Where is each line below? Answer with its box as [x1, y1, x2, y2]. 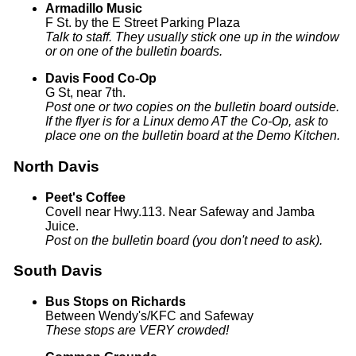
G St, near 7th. [44, 86, 126, 100]
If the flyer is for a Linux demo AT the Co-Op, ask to [44, 114, 328, 129]
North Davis [13, 157, 99, 175]
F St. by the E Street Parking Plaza [44, 16, 240, 30]
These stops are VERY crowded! [44, 323, 229, 338]
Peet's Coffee [44, 190, 126, 204]
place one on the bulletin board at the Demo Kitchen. [44, 129, 340, 143]
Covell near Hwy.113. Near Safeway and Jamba [44, 204, 315, 219]
